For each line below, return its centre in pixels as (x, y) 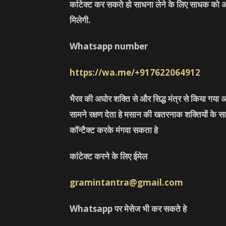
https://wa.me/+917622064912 (135, 72)
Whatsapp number (109, 46)
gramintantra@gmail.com (126, 182)
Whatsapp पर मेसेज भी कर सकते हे (128, 209)
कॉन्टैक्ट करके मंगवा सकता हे (114, 130)
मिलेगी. (80, 20)
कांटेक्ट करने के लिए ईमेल (108, 156)
